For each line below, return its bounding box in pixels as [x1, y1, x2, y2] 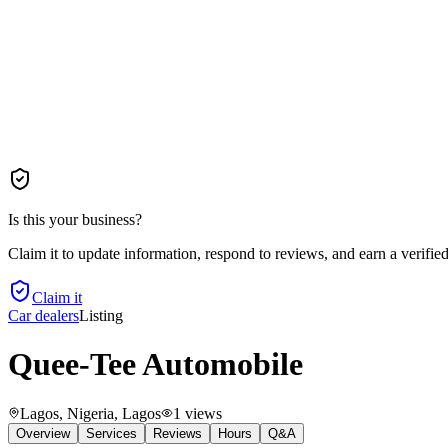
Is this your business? [8, 211, 142, 228]
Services [86, 425, 137, 441]
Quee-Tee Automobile [8, 346, 303, 383]
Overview [16, 425, 70, 441]
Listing [79, 307, 123, 324]
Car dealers [8, 307, 79, 324]
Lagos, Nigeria [20, 404, 114, 422]
